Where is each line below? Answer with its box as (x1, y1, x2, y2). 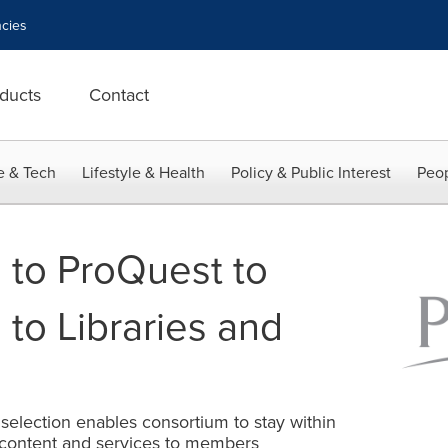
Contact (89, 82, 149, 107)
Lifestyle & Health (82, 161, 205, 183)
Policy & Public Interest (231, 161, 391, 183)
